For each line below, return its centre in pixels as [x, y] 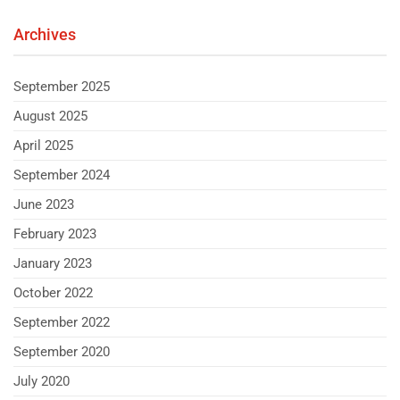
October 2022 [53, 292]
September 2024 [62, 175]
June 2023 [44, 204]
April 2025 [43, 145]
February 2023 [55, 233]
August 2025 [50, 116]
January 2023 [53, 263]
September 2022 [62, 322]
